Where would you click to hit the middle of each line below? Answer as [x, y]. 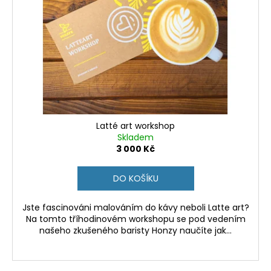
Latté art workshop [135, 126]
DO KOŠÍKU [135, 179]
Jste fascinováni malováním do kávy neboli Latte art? [135, 208]
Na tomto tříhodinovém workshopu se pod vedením [135, 219]
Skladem [135, 138]
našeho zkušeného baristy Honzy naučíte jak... [135, 231]
